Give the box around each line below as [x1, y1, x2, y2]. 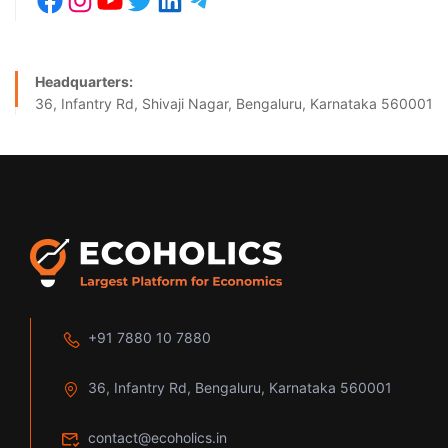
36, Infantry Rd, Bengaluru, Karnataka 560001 [88, 379, 392, 397]
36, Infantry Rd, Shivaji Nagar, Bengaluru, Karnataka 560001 [35, 95, 433, 113]
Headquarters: [35, 73, 133, 91]
